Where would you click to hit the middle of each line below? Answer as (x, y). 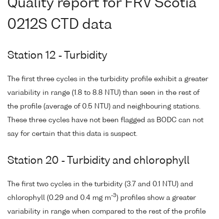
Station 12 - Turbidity (57, 56)
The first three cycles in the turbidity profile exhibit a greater (108, 79)
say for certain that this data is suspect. (72, 134)
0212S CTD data (60, 25)
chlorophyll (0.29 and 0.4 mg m (59, 198)
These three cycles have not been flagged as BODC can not (105, 120)
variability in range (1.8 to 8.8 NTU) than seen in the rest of (103, 93)
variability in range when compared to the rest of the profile (107, 211)
